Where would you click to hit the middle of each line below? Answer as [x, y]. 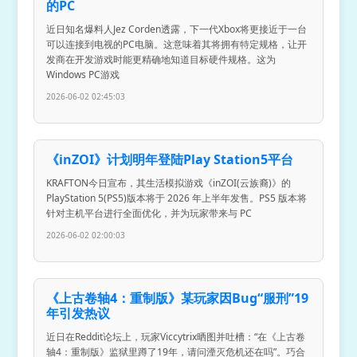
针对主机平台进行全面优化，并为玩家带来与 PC [149, 213]
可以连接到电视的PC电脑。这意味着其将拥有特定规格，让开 [177, 44]
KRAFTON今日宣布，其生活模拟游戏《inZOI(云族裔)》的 [169, 182]
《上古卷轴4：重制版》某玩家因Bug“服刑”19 [178, 298]
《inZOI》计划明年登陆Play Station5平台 [170, 159]
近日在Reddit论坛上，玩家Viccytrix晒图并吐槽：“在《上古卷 [176, 336]
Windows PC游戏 [83, 74]
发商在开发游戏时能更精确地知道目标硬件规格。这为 [161, 59]
